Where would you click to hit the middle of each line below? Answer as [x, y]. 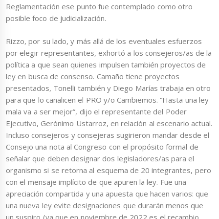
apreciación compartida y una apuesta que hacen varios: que [107, 193]
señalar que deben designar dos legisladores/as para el [100, 158]
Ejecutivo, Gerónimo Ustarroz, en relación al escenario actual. [109, 123]
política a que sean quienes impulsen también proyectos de [106, 64]
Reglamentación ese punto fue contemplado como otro [99, 7]
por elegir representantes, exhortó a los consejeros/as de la [109, 53]
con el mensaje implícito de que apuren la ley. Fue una [96, 182]
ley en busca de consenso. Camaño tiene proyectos [93, 76]
